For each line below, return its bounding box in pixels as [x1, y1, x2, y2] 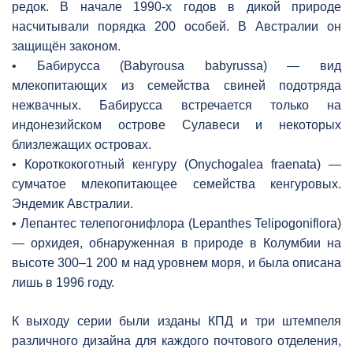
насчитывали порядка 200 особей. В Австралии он [12, 19, 341, 33]
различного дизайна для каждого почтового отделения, [12, 333, 341, 347]
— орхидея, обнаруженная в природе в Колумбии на [12, 236, 341, 250]
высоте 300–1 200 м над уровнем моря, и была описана [12, 255, 341, 269]
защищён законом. [12, 39, 121, 53]
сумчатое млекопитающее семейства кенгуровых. [12, 176, 341, 191]
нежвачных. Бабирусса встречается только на [12, 98, 341, 112]
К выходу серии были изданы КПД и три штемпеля [12, 314, 341, 328]
